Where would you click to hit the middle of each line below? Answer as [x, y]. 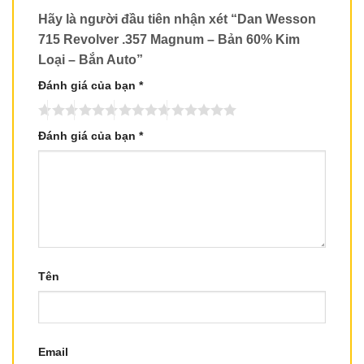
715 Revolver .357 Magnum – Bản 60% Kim [169, 40]
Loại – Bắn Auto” [92, 60]
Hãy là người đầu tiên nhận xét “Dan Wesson [177, 19]
